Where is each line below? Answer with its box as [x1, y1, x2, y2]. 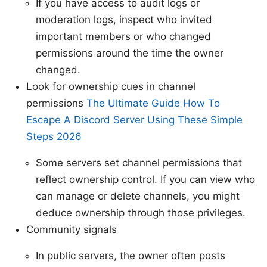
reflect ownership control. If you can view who [36, 173, 255, 186]
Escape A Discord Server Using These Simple [26, 114, 243, 126]
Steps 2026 [26, 131, 82, 143]
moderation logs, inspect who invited [36, 14, 212, 26]
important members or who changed [36, 30, 211, 43]
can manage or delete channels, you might [36, 190, 240, 203]
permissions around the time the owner [36, 47, 223, 60]
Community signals [26, 223, 117, 236]
